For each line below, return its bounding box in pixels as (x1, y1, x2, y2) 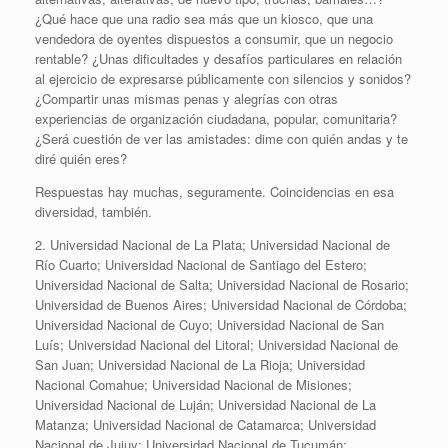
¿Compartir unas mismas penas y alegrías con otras (35, 89, 338, 109)
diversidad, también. (35, 202, 152, 222)
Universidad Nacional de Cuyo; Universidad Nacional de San (35, 315, 384, 335)
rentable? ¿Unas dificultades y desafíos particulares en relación (35, 49, 402, 69)
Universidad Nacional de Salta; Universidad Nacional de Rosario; (35, 275, 409, 295)
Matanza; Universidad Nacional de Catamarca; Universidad (35, 415, 376, 435)
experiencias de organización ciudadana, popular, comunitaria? (35, 109, 397, 129)
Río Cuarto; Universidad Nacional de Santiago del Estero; (35, 255, 367, 275)
